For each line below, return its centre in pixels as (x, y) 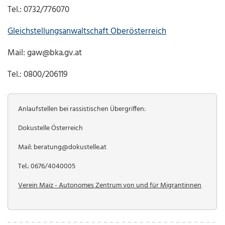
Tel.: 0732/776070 (39, 10)
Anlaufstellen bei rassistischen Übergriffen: (82, 109)
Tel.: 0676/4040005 (47, 167)
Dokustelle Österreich (51, 129)
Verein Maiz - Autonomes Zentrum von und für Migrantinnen (110, 186)
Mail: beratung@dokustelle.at (63, 148)
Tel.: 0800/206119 (38, 75)
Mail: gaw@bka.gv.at (45, 53)
